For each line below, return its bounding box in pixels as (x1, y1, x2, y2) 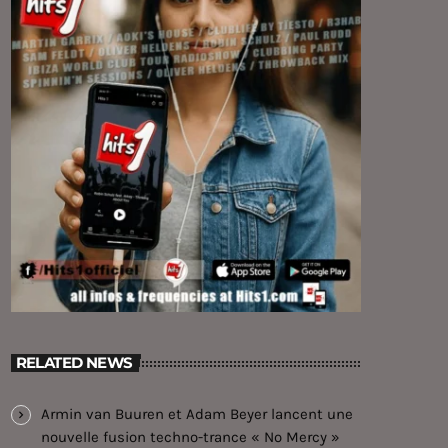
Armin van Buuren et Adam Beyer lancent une (41, 404, 353, 423)
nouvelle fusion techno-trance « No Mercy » (41, 427, 340, 446)
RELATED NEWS (15, 353, 133, 373)
